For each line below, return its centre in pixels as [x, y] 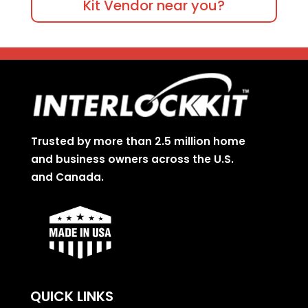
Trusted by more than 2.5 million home [138, 142]
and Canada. [67, 177]
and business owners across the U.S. [132, 159]
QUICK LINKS [71, 297]
